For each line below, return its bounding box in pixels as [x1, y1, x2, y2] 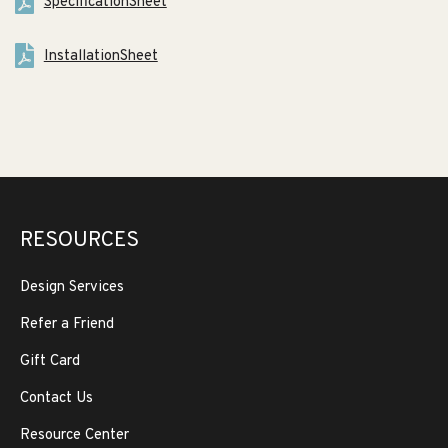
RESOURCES [20, 227, 139, 254]
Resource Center [20, 426, 129, 445]
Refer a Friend [20, 315, 114, 334]
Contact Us [20, 389, 93, 408]
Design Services [20, 278, 124, 297]
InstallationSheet [43, 46, 158, 66]
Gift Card [20, 352, 80, 371]
